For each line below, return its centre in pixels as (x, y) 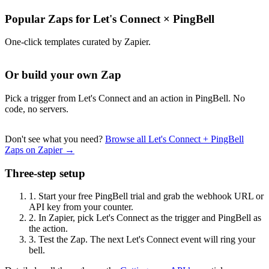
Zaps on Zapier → (40, 150)
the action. (48, 229)
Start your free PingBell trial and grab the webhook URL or (150, 196)
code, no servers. (37, 109)
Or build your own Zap (63, 75)
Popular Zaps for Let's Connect (84, 19)
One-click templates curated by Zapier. (78, 42)
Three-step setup (45, 173)
